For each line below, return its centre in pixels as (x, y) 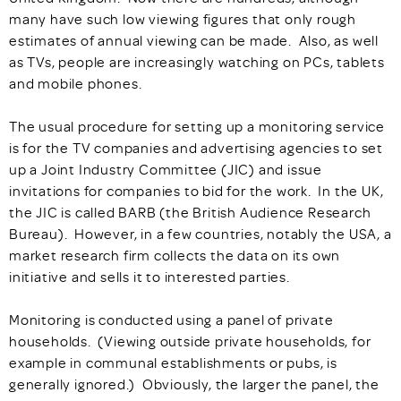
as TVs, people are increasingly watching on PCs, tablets (197, 61)
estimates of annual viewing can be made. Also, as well (194, 40)
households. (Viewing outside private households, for (190, 341)
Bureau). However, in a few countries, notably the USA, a (200, 233)
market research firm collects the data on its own (175, 255)
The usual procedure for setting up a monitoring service (197, 126)
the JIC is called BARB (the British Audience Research (190, 212)
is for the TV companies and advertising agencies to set (196, 147)
